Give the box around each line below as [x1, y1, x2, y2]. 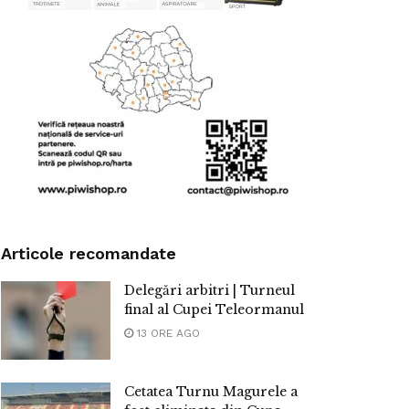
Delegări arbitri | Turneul [124, 282, 295, 299]
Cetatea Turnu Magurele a [124, 383, 298, 401]
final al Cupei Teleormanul [124, 301, 304, 319]
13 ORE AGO [133, 327, 200, 341]
